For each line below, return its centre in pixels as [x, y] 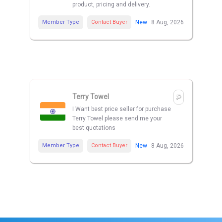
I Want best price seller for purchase [122, 109]
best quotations [94, 128]
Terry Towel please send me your [117, 119]
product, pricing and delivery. [111, 5]
